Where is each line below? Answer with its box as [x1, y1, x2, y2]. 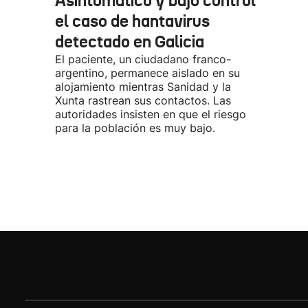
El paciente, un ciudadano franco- [55, 52, 231, 66]
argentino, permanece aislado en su [55, 66, 240, 80]
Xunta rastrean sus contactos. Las [55, 93, 231, 107]
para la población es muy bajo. [55, 121, 215, 135]
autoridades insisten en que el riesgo [55, 107, 246, 121]
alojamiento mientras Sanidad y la [55, 80, 231, 93]
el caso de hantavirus [55, 11, 210, 32]
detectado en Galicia [55, 32, 204, 52]
